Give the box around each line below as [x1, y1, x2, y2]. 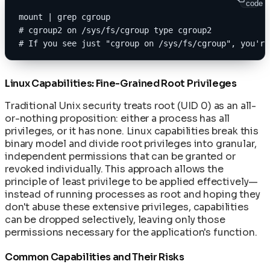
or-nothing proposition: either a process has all [5, 111, 230, 125]
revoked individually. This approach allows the [5, 162, 224, 175]
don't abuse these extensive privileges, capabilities [5, 200, 249, 213]
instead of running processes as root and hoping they [5, 187, 260, 201]
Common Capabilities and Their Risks [5, 250, 184, 263]
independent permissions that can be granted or [5, 149, 236, 163]
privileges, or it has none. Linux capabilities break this [5, 124, 259, 137]
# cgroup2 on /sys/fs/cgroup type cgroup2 [19, 25, 212, 35]
